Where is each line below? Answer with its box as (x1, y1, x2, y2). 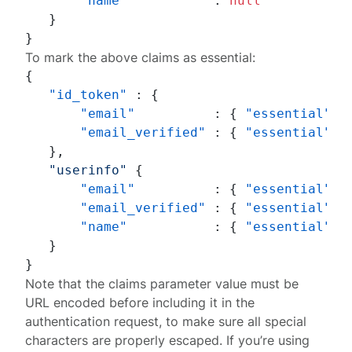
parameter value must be (146, 276, 299, 291)
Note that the (25, 276, 109, 291)
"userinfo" (49, 163, 128, 178)
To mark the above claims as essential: (25, 49, 256, 65)
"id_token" (49, 87, 128, 102)
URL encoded (25, 295, 106, 310)
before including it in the (105, 295, 255, 310)
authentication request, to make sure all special (25, 313, 307, 329)
